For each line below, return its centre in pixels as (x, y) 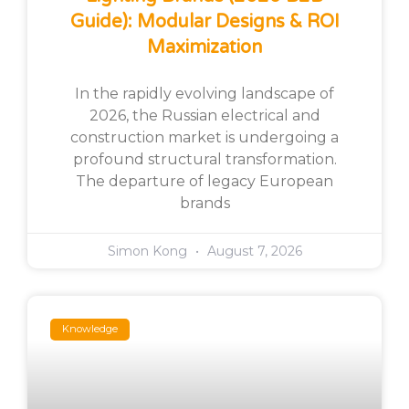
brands (204, 203)
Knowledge (90, 329)
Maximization (204, 47)
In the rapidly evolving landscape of (204, 93)
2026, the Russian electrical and (204, 115)
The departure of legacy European (204, 181)
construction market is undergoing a (204, 137)
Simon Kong (149, 251)
